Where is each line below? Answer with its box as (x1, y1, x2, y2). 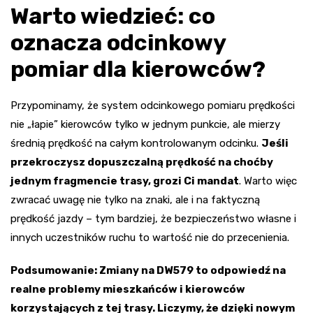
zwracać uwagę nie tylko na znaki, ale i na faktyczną (10, 193, 260, 206)
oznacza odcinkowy (10, 29, 226, 56)
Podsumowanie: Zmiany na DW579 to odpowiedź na (10, 263, 286, 277)
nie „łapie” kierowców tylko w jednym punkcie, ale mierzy (10, 117, 280, 131)
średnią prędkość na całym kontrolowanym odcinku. (10, 136, 261, 150)
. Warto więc (239, 174, 297, 187)
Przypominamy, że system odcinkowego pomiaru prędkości (10, 99, 295, 112)
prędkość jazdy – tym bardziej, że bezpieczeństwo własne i (10, 212, 296, 225)
